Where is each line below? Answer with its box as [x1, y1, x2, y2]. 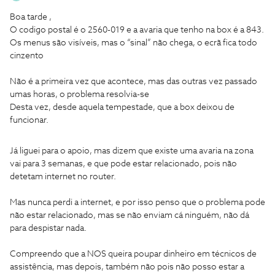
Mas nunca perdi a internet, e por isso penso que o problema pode [10, 198, 265, 207]
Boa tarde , [10, 13, 53, 21]
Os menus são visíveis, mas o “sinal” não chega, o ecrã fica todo [10, 39, 257, 47]
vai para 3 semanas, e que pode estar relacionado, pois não [10, 160, 237, 168]
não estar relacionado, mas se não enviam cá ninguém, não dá [10, 211, 249, 220]
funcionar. [10, 116, 50, 125]
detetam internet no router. [10, 172, 118, 181]
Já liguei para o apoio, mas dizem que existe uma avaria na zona [10, 147, 254, 155]
